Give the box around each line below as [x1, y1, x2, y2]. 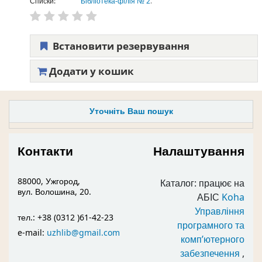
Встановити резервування [50, 39, 189, 53]
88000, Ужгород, [18, 175, 80, 188]
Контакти [18, 142, 73, 161]
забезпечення [180, 246, 240, 261]
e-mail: [18, 226, 47, 239]
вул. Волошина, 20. [18, 185, 91, 198]
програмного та [177, 218, 244, 233]
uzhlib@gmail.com [47, 226, 120, 239]
